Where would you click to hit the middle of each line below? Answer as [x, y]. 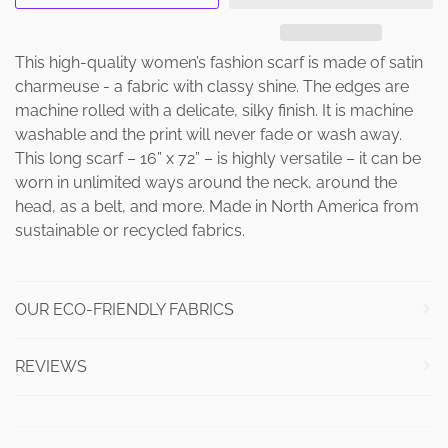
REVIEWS [51, 366]
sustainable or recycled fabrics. [130, 230]
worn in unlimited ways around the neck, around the [206, 182]
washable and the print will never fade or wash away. [208, 134]
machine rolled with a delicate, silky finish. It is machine [214, 110]
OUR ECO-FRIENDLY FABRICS [124, 309]
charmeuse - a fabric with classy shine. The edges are [212, 86]
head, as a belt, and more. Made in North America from [217, 206]
